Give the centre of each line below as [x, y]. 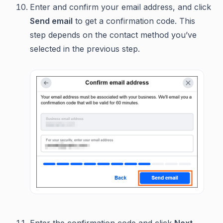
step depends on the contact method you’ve [113, 35]
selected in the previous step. [85, 49]
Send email [51, 21]
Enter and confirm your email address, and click [120, 7]
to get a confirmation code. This [134, 21]
